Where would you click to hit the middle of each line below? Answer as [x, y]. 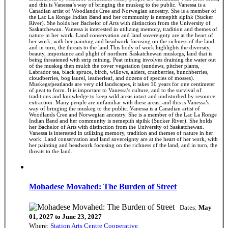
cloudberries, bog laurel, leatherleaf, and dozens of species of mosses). [112, 78]
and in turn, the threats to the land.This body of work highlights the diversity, [120, 48]
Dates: [188, 207]
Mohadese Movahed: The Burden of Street [103, 187]
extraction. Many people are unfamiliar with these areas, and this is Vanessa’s [119, 103]
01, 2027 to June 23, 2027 [65, 216]
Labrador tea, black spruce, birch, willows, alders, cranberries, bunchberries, [119, 72]
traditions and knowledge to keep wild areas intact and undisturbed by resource [122, 96]
